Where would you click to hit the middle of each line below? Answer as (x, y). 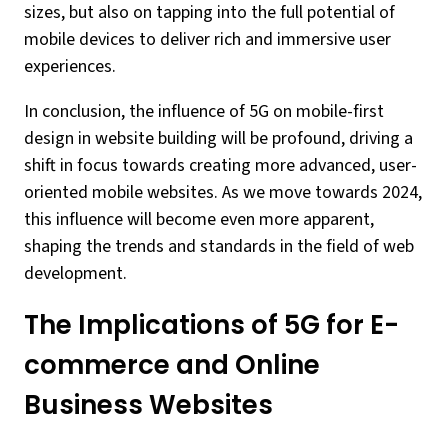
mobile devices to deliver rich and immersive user (207, 39)
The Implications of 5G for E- (211, 325)
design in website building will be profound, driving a (218, 138)
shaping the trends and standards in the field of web (219, 246)
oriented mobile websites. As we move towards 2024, (223, 192)
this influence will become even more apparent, (199, 219)
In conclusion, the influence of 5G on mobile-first (204, 111)
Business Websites (148, 405)
